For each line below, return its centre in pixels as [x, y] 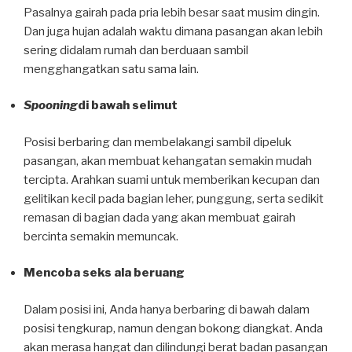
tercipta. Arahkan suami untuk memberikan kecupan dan [172, 180]
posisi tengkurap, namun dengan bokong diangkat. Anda [173, 328]
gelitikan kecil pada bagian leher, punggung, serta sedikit [174, 198]
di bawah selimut [128, 106]
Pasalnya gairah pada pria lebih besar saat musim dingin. [172, 12]
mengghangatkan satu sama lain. [111, 69]
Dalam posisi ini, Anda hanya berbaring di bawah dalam [167, 309]
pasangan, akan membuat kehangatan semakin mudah [168, 161]
